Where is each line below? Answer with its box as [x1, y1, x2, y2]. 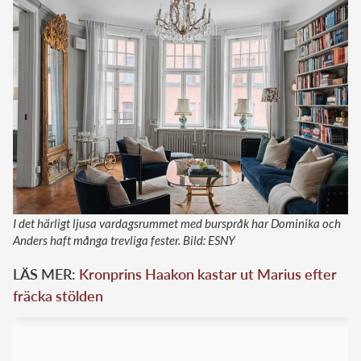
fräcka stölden [13, 286, 103, 305]
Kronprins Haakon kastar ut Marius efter [79, 264, 337, 283]
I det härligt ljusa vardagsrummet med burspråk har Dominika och [13, 215, 341, 230]
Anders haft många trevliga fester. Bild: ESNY [13, 232, 235, 247]
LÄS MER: [13, 264, 79, 283]
